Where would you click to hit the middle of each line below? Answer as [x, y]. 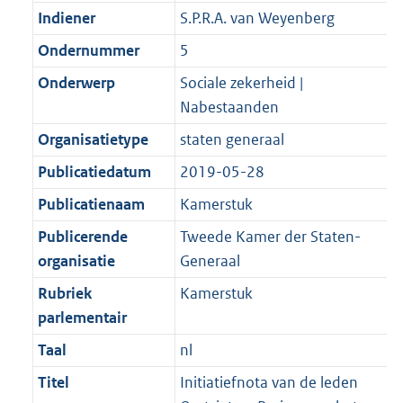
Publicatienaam [91, 205]
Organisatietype [93, 140]
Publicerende [82, 237]
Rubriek [64, 294]
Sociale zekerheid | [241, 83]
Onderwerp [76, 83]
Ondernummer [88, 51]
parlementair [82, 318]
